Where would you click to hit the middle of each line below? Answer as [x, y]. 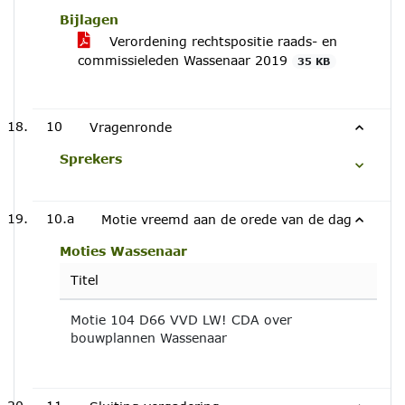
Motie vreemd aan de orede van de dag [226, 219]
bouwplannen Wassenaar [149, 338]
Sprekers [91, 159]
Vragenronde [131, 127]
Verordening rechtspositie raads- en [221, 41]
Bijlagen [89, 19]
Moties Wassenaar [123, 251]
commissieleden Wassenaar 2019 [185, 60]
